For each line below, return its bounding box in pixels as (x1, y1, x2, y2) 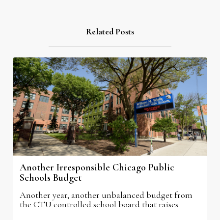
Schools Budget (20, 172, 82, 184)
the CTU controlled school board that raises (20, 199, 178, 210)
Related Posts (86, 26, 134, 37)
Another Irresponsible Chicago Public (20, 162, 174, 174)
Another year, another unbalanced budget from (20, 190, 192, 201)
